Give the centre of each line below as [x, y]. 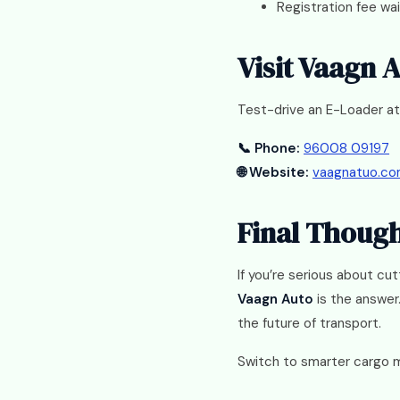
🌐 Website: [273, 172]
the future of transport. [309, 323]
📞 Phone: [269, 148]
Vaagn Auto [275, 299]
